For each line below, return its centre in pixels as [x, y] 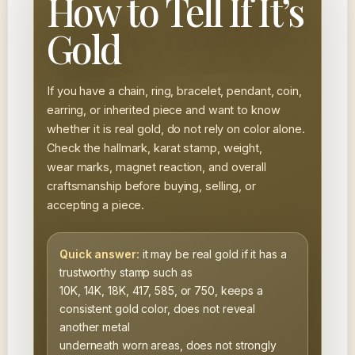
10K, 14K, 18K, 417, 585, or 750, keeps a [161, 290]
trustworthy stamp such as [126, 272]
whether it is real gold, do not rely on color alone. [176, 128]
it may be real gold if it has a [213, 254]
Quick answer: [99, 254]
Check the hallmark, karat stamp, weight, [155, 147]
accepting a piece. [96, 204]
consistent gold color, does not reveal [158, 308]
